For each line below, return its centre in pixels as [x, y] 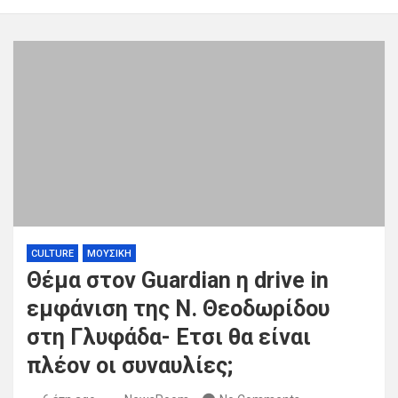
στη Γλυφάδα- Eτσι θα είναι [169, 338]
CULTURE [52, 254]
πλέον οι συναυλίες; [130, 366]
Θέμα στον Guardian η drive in [178, 281]
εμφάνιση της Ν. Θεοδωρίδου [178, 309]
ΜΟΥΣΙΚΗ [109, 254]
